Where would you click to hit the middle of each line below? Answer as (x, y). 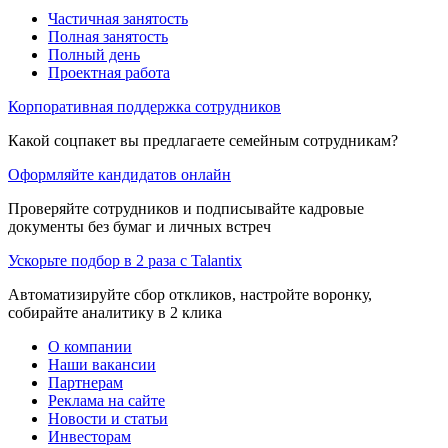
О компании (90, 346)
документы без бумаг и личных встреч (139, 226)
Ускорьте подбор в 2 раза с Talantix (125, 260)
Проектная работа (109, 72)
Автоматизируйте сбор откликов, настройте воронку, (190, 294)
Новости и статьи (108, 418)
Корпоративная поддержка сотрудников (144, 106)
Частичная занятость (118, 18)
